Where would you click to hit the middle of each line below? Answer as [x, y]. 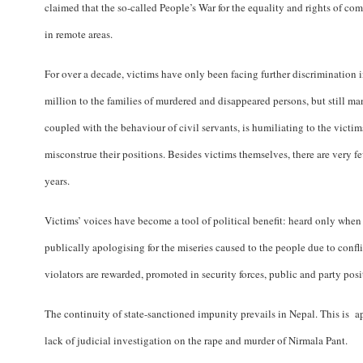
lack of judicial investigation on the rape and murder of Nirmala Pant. [196, 340]
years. [60, 180]
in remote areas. [80, 34]
